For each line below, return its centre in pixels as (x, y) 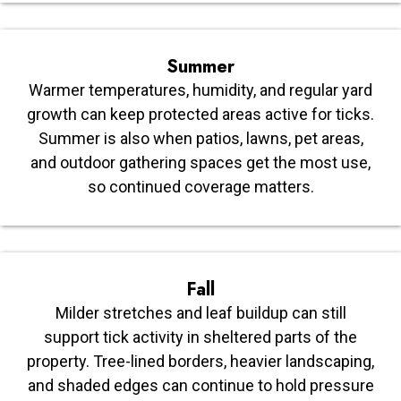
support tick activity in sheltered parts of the (200, 337)
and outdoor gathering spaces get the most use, (200, 162)
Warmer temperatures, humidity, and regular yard (200, 90)
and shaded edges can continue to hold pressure (200, 385)
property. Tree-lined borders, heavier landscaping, (200, 361)
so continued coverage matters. (200, 186)
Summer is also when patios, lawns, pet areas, (200, 138)
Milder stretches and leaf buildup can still (200, 312)
